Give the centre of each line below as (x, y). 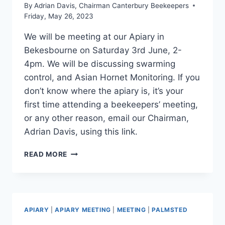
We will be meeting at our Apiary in (94, 36)
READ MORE (46, 154)
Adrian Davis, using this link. (81, 131)
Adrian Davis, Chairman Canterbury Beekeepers (112, 5)
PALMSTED (170, 209)
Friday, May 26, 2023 (59, 16)
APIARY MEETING (83, 209)
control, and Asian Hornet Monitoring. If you (112, 77)
